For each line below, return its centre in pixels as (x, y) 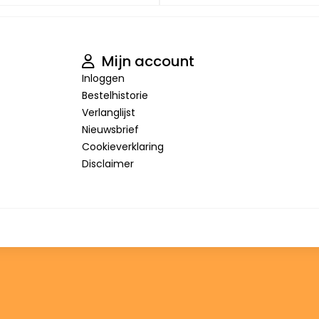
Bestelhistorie (115, 95)
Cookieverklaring (122, 146)
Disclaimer (108, 163)
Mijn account (146, 61)
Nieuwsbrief (110, 129)
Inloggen (103, 78)
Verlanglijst (108, 112)
